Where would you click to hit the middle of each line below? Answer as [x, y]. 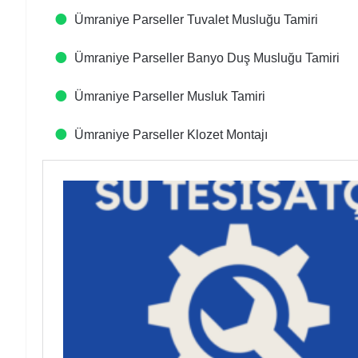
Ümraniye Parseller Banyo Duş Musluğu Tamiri [207, 58]
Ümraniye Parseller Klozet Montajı [171, 135]
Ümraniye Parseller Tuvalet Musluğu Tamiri [196, 20]
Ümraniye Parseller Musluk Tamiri [170, 96]
